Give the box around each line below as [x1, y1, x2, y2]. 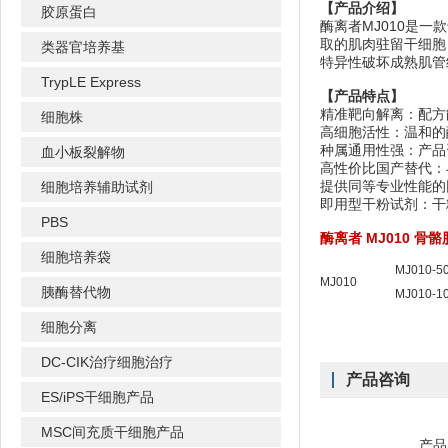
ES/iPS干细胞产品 [41, 389, 154, 405]
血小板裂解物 [41, 144, 125, 160]
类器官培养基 [41, 39, 125, 55]
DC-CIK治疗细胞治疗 [41, 354, 173, 370]
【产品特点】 [320, 88, 404, 104]
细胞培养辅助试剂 [41, 179, 153, 195]
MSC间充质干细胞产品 [41, 424, 184, 440]
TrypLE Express [41, 74, 141, 90]
